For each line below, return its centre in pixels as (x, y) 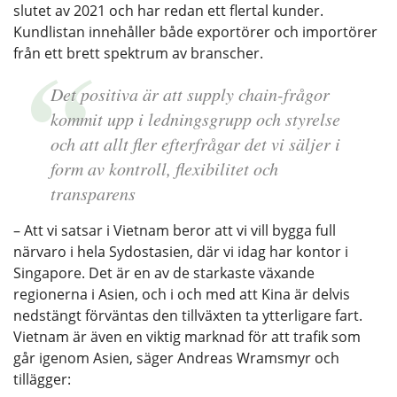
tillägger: (42, 379)
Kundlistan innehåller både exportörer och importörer (195, 31)
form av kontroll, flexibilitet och (164, 168)
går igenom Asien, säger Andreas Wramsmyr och (176, 358)
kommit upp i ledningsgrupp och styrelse (195, 118)
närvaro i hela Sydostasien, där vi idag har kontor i (181, 251)
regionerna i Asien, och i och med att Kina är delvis (182, 294)
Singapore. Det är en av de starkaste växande (164, 272)
